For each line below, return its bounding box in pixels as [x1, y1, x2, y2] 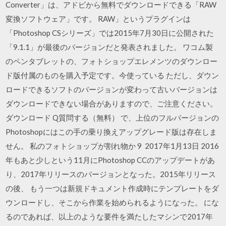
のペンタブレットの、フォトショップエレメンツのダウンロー [6, 56, 218, 66]
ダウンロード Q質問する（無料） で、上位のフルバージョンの [6, 112, 219, 122]
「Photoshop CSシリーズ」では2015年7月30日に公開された [6, 28, 214, 37]
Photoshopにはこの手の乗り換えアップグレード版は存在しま [6, 127, 217, 136]
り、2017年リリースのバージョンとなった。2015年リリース [6, 169, 216, 179]
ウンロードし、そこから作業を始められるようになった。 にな [6, 197, 219, 207]
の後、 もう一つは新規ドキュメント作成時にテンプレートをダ [6, 183, 219, 193]
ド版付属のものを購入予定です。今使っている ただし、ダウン [6, 70, 219, 80]
